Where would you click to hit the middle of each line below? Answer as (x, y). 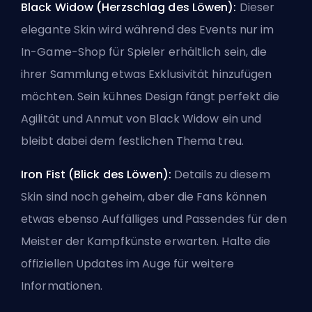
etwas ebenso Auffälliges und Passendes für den (154, 219)
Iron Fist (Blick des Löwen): (97, 175)
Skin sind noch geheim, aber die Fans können (144, 197)
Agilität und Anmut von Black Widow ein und (141, 119)
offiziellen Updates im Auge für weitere (127, 264)
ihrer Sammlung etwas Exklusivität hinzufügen (147, 75)
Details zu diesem (222, 175)
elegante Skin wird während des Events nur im (148, 30)
